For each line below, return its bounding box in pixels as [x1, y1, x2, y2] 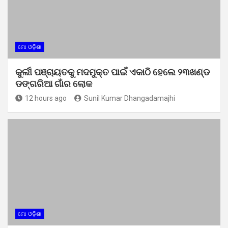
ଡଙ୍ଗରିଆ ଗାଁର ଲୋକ [15, 78, 92, 89]
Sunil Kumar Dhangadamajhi [84, 94, 175, 102]
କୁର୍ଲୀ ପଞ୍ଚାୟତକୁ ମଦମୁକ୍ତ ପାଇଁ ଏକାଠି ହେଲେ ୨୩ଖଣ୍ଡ [15, 66, 210, 77]
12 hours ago [25, 94, 67, 102]
